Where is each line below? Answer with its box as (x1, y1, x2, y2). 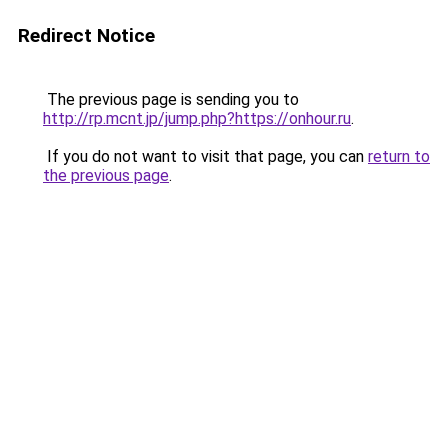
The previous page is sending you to (43, 90, 299, 109)
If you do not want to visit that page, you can (43, 147, 368, 166)
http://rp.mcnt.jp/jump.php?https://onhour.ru (43, 109, 351, 128)
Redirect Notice (18, 24, 155, 47)
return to (368, 147, 430, 166)
